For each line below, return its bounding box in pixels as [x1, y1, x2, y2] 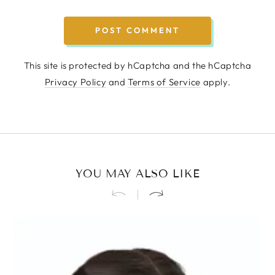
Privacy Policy [44, 76, 107, 88]
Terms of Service [128, 76, 201, 88]
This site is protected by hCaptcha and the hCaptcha [23, 59, 252, 71]
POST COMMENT [95, 25, 180, 36]
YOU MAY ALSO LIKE [75, 166, 200, 180]
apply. [200, 76, 231, 88]
